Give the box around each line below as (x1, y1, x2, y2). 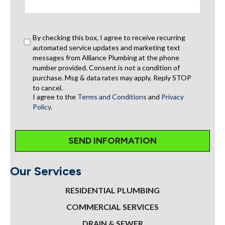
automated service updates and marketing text (33, 43, 180, 52)
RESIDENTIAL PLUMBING (65, 185, 160, 195)
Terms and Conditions (77, 92, 147, 101)
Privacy (161, 92, 184, 101)
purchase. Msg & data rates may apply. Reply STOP (33, 73, 191, 82)
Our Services (10, 163, 81, 178)
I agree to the (33, 92, 77, 101)
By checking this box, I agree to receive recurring (33, 33, 185, 42)
